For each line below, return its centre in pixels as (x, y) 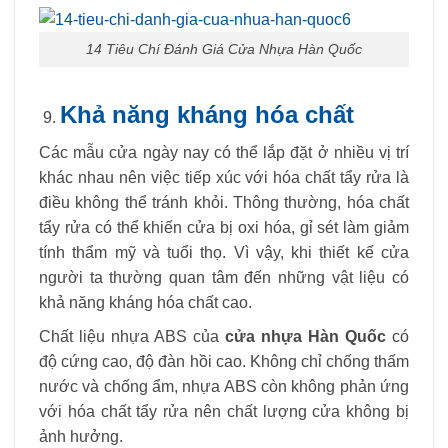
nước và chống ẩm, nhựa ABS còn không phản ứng (224, 387)
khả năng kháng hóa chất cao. (145, 302)
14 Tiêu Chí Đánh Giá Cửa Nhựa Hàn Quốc (224, 49)
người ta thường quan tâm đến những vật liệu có (224, 277)
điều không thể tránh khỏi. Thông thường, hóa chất (224, 202)
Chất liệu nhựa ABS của (132, 337)
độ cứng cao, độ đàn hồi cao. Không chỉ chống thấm (224, 362)
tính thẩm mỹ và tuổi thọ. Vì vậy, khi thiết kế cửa (224, 252)
